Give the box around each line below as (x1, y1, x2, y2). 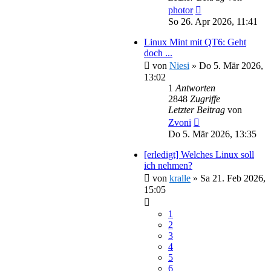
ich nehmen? (144, 160, 192, 171)
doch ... (144, 47, 172, 58)
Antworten (175, 82, 215, 93)
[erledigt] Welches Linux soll (144, 149, 254, 160)
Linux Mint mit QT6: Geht (144, 36, 246, 47)
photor (168, 4, 193, 15)
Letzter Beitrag (168, 104, 227, 115)
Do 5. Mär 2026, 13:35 (168, 128, 256, 139)
